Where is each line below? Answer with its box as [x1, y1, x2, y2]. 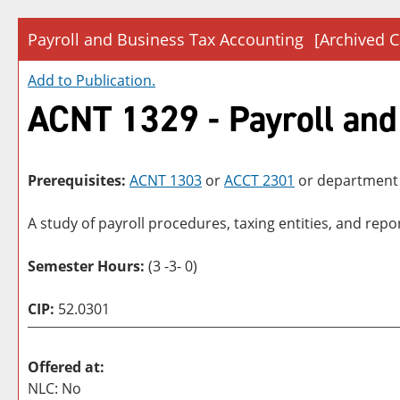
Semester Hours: [28, 256, 148, 276]
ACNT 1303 [129, 171, 202, 190]
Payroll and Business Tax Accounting [28, 29, 304, 50]
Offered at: [28, 357, 104, 377]
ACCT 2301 [224, 171, 295, 190]
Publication [76, 71, 152, 90]
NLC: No [28, 379, 81, 398]
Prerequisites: [28, 171, 126, 190]
